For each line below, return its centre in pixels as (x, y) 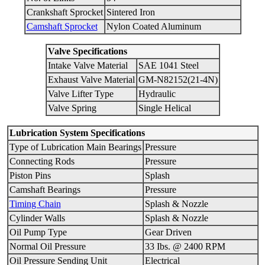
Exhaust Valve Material (91, 80)
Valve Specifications (87, 51)
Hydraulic (157, 94)
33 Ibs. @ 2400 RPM (185, 247)
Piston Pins (30, 176)
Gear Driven (168, 232)
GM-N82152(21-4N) (178, 80)
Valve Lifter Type (80, 94)
